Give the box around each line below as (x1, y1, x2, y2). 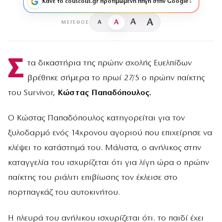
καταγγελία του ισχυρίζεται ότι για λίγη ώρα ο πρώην (8, 159, 209, 167)
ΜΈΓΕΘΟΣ (61, 19, 89, 25)
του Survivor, (8, 89, 55, 98)
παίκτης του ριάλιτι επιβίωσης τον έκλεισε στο (8, 173, 177, 182)
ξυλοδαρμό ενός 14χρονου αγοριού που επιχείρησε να (8, 129, 212, 138)
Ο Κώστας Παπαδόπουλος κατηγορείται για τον (8, 114, 185, 123)
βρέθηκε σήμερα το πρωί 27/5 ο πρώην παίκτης (27, 74, 205, 83)
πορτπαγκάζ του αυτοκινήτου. (8, 188, 120, 197)
